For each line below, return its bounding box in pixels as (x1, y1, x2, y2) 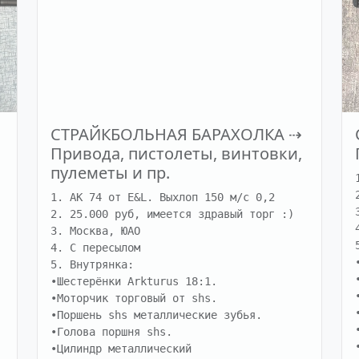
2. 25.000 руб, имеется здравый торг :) (50, 208, 294, 221)
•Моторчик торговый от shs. (50, 292, 217, 305)
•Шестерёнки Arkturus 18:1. (50, 275, 217, 288)
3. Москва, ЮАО (50, 224, 140, 238)
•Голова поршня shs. (50, 325, 172, 339)
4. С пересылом (50, 241, 140, 255)
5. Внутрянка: (50, 258, 134, 272)
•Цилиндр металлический (50, 342, 192, 356)
